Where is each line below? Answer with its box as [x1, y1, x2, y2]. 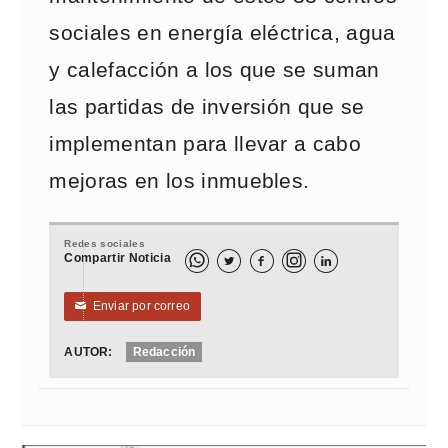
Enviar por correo [86, 299, 191, 313]
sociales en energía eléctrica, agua [49, 21, 396, 45]
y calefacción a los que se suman [49, 58, 380, 82]
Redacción [132, 345, 196, 359]
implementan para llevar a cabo [49, 132, 362, 156]
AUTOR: [64, 345, 113, 359]
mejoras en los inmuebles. [49, 169, 310, 193]
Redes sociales [64, 238, 145, 249]
